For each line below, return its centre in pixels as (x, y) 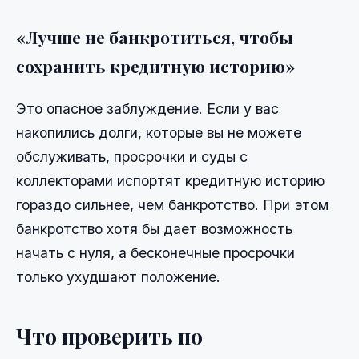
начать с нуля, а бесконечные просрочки (155, 252)
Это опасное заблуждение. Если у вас (147, 108)
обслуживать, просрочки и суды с (132, 156)
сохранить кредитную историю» (155, 65)
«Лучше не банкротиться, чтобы (155, 36)
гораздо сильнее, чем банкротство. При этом (172, 204)
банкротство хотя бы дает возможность (154, 228)
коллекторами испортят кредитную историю (170, 180)
